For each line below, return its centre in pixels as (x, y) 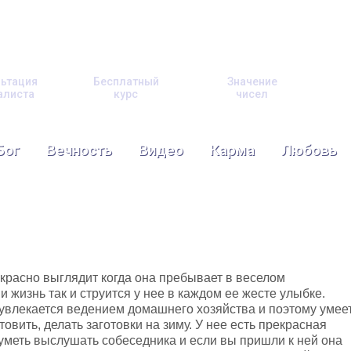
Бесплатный (126, 81)
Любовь (309, 150)
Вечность (79, 150)
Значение (252, 81)
